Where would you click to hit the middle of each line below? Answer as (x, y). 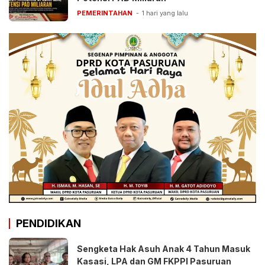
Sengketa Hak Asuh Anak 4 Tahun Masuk (164, 249)
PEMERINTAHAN (105, 13)
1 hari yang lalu (165, 13)
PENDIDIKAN (49, 224)
